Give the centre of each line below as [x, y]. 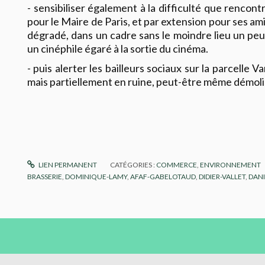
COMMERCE [177, 165]
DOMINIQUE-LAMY [96, 177]
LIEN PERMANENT [67, 165]
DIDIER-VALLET [222, 177]
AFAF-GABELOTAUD [163, 177]
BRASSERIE [45, 177]
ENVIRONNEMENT [231, 165]
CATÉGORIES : [133, 165]
